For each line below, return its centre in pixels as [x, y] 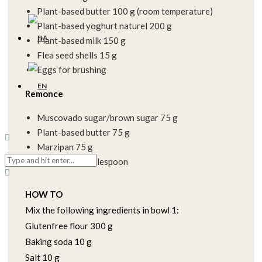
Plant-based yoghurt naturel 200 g [104, 26]
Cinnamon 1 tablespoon [82, 162]
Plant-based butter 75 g [83, 132]
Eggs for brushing [72, 70]
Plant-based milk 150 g [81, 41]
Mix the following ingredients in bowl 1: [102, 210]
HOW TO [44, 194]
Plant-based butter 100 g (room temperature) [125, 11]
